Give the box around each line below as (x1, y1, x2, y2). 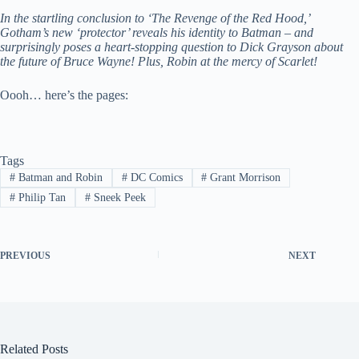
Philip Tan (14, 191, 66, 204)
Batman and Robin (14, 171, 103, 184)
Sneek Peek (90, 191, 146, 204)
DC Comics (127, 171, 183, 184)
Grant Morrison (207, 171, 281, 184)
